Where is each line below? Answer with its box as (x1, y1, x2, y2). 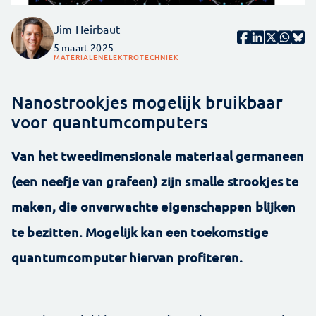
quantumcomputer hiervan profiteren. (11, 249, 243, 266)
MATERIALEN (54, 51, 104, 63)
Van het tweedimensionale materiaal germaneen (11, 147, 305, 164)
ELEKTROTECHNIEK (104, 51, 179, 63)
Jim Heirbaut (54, 22, 120, 37)
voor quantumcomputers (11, 111, 209, 133)
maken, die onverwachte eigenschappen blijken (11, 198, 296, 215)
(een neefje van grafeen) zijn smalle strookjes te (11, 173, 299, 190)
